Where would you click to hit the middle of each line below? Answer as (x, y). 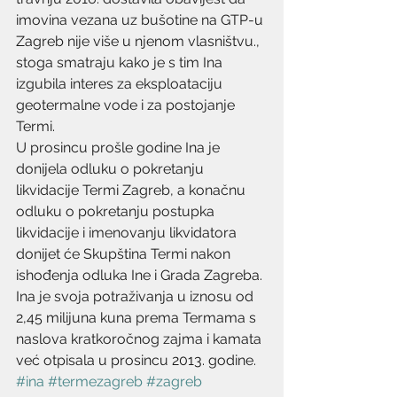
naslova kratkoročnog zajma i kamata (140, 339)
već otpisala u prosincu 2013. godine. (136, 360)
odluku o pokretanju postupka (117, 211)
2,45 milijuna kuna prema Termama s (138, 318)
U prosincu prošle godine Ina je (120, 148)
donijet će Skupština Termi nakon (125, 254)
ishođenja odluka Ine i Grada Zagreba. (139, 275)
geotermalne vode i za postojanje (127, 105)
